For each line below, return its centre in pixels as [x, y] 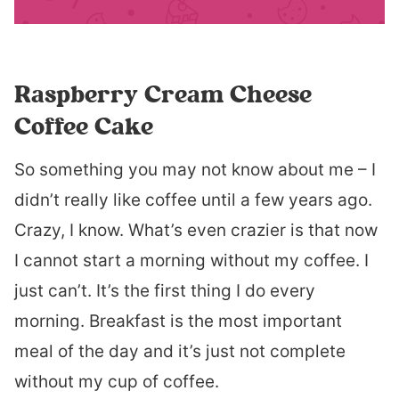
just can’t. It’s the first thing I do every [165, 291]
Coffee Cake [84, 126]
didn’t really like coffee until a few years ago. [193, 200]
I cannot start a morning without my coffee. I [191, 261]
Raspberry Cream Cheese [163, 94]
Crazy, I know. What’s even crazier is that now [196, 230]
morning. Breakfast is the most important [178, 321]
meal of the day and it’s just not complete [180, 351]
